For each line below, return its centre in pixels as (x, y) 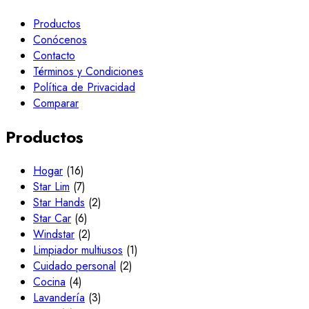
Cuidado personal (74, 266)
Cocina (49, 281)
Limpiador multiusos (78, 250)
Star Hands (59, 202)
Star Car (52, 218)
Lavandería (59, 297)
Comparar (56, 103)
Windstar (54, 234)
